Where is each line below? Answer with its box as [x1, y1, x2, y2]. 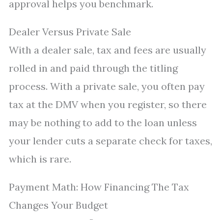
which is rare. [9, 153, 71, 165]
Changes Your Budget [9, 199, 108, 211]
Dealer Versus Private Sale [9, 26, 131, 38]
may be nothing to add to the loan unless [9, 116, 197, 129]
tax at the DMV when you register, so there [9, 98, 207, 110]
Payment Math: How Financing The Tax [9, 181, 189, 193]
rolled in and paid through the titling [9, 62, 178, 74]
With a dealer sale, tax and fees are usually [9, 44, 206, 56]
